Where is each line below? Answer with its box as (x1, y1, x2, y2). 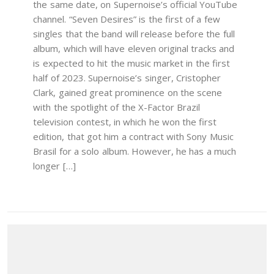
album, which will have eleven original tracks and (33, 42, 235, 55)
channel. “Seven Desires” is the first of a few (33, 13, 220, 26)
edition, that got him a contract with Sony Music (33, 130, 234, 143)
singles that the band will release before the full (33, 28, 235, 40)
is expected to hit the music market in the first (33, 57, 231, 70)
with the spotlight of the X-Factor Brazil (33, 101, 201, 114)
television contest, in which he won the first (33, 116, 217, 128)
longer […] (33, 160, 76, 172)
